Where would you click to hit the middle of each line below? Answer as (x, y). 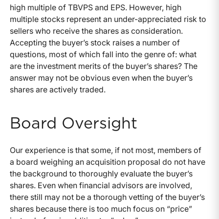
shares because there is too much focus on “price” (101, 209)
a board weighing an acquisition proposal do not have (108, 162)
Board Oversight (74, 124)
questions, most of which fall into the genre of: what (103, 55)
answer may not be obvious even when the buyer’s (101, 78)
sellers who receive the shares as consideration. (96, 31)
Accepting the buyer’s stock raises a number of (95, 43)
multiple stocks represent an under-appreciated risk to (108, 19)
